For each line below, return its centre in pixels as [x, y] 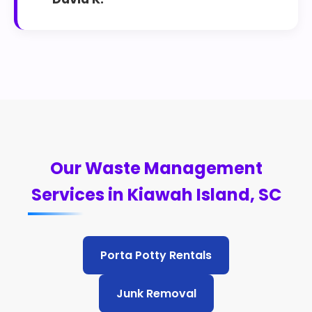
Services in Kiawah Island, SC [156, 195]
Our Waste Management [156, 168]
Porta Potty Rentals [156, 255]
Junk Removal [156, 294]
